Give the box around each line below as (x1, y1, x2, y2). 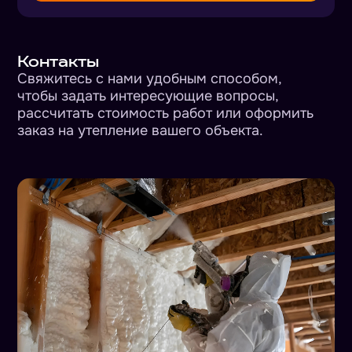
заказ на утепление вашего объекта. (17, 121, 264, 139)
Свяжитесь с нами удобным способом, (17, 69, 282, 87)
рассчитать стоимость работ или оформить (17, 104, 314, 122)
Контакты (17, 52, 100, 70)
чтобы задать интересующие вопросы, (17, 86, 279, 104)
